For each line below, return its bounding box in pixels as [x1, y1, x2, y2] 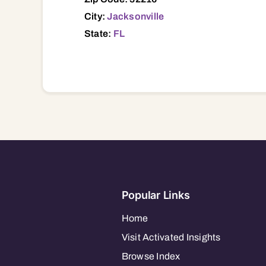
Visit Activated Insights [121, 232, 221, 242]
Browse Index [121, 251, 180, 261]
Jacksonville [107, 11, 164, 21]
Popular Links [121, 188, 190, 201]
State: [84, 28, 113, 39]
